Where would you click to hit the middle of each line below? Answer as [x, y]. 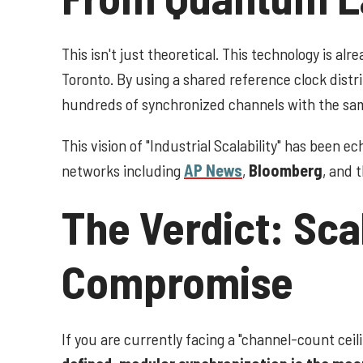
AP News [213, 171]
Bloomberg [286, 171]
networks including [123, 171]
